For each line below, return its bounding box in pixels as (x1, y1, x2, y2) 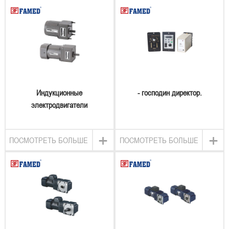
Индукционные (36, 87, 83, 98)
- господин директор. (137, 87, 202, 98)
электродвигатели (31, 99, 88, 110)
